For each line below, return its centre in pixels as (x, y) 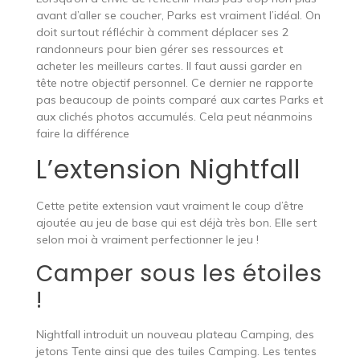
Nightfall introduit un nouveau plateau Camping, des (175, 334)
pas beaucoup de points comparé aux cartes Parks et (179, 99)
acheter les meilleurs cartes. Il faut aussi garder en (169, 65)
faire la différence (82, 133)
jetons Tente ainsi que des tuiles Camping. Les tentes (176, 351)
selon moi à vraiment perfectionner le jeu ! (147, 239)
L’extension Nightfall (168, 169)
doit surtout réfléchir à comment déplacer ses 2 (162, 32)
